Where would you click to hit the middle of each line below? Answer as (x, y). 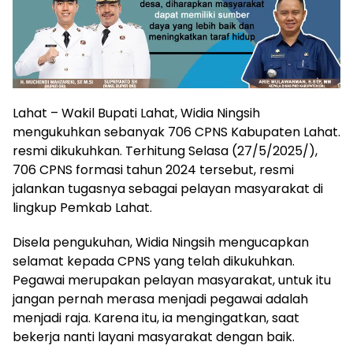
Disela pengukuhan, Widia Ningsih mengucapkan (161, 242)
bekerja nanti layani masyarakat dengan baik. (154, 336)
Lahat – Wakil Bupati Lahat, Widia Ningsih (136, 113)
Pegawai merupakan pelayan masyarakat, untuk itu (172, 280)
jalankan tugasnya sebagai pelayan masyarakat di (168, 188)
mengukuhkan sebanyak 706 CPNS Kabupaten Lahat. (176, 132)
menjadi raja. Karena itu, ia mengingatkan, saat (156, 318)
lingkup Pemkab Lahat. (82, 207)
